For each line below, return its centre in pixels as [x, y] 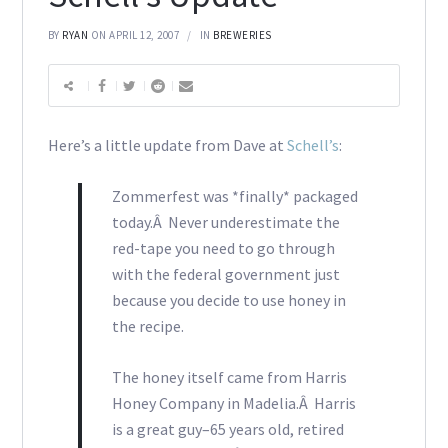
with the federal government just [225, 274]
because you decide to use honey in [228, 300]
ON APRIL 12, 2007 [135, 35]
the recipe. [147, 326]
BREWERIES [242, 35]
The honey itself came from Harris [229, 377]
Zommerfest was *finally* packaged [234, 196]
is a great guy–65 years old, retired [227, 429]
